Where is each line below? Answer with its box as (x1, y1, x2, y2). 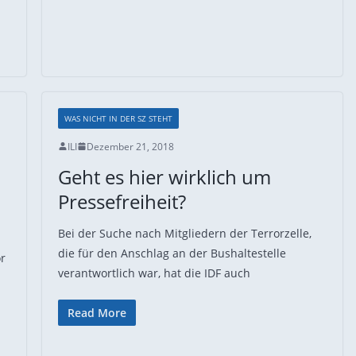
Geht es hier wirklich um (57, 163, 271, 190)
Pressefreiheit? (57, 188, 186, 215)
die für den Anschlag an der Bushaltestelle (57, 245, 286, 261)
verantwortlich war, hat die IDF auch (57, 265, 250, 281)
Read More (67, 304, 126, 320)
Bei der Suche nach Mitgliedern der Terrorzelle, (57, 225, 311, 241)
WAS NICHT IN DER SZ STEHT (64, 112, 172, 124)
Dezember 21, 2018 (86, 139, 174, 153)
